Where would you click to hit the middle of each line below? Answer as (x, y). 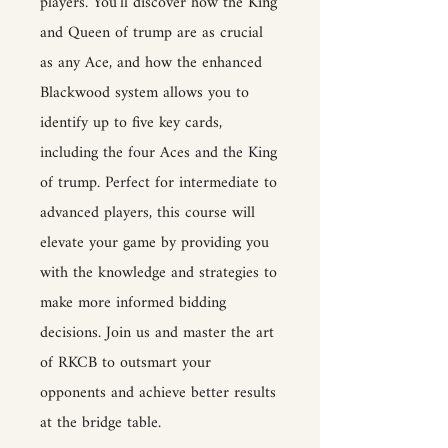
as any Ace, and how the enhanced (151, 63)
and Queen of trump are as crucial (151, 33)
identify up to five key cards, (131, 123)
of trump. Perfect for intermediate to (158, 183)
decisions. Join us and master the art (157, 333)
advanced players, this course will (147, 213)
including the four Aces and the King (158, 153)
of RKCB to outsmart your (125, 363)
